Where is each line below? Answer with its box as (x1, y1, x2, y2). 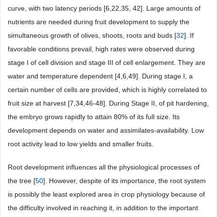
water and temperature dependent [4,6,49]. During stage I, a (8, 72, 193, 80)
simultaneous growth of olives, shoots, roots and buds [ (8, 31, 176, 39)
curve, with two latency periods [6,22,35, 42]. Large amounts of (8, 4, 201, 12)
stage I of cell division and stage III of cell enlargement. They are (8, 59, 205, 66)
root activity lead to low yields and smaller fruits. (8, 140, 154, 148)
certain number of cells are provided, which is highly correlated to (8, 86, 207, 93)
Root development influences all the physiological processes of (8, 163, 200, 171)
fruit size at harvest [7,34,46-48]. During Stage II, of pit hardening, (8, 99, 209, 107)
